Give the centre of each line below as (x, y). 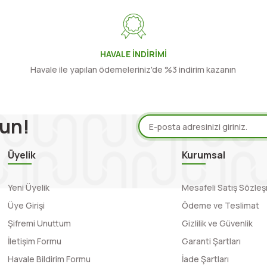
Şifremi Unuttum (40, 223)
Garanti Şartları (211, 241)
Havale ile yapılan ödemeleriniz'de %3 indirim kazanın (133, 69)
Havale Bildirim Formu (49, 259)
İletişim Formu (35, 241)
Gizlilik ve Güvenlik (217, 223)
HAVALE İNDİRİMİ (133, 54)
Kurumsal (203, 155)
